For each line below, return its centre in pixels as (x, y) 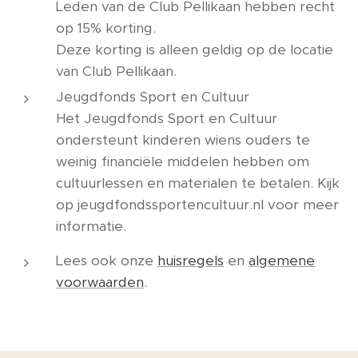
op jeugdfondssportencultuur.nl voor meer (197, 205)
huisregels (191, 261)
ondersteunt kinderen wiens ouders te (183, 140)
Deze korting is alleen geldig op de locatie (195, 50)
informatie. (91, 226)
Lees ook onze (107, 261)
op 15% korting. (106, 28)
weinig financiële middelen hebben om (183, 161)
